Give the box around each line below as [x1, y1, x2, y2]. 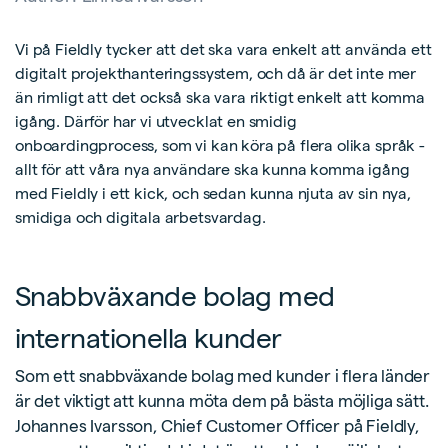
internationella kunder [15, 322, 282, 353]
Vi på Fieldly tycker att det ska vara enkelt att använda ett [15, 40, 432, 58]
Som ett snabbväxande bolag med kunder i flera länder [15, 366, 431, 385]
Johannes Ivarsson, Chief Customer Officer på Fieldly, [15, 416, 419, 435]
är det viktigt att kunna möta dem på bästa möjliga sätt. [15, 391, 429, 410]
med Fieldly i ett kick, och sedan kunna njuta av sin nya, [15, 184, 411, 202]
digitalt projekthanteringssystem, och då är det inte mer [15, 64, 417, 82]
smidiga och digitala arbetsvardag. [15, 208, 266, 226]
